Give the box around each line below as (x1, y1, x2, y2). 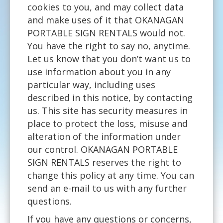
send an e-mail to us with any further (27, 182, 187, 194)
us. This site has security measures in (27, 104, 188, 116)
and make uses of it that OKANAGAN (27, 13, 184, 26)
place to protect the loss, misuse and (27, 117, 188, 129)
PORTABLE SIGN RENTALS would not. (27, 26, 185, 39)
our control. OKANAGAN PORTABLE (27, 143, 178, 155)
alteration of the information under (27, 130, 181, 142)
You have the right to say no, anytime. (27, 39, 190, 52)
